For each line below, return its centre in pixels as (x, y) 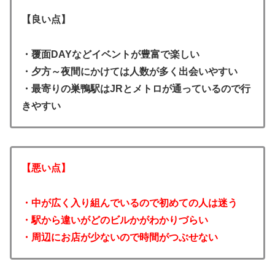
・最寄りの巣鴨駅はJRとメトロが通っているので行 (136, 88)
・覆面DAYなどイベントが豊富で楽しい (110, 54)
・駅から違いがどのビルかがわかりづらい (115, 220)
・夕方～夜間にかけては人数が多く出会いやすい (130, 71)
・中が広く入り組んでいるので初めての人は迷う (130, 203)
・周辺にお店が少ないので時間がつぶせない (120, 237)
